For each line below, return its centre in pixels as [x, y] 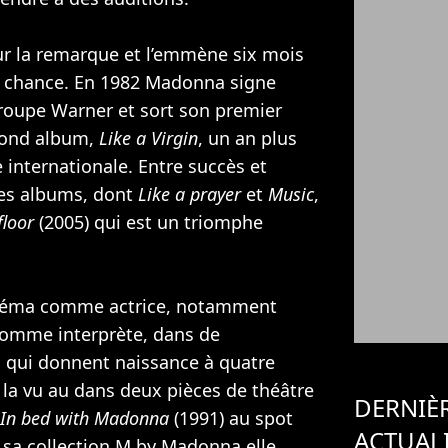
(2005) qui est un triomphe [148, 222]
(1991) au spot [231, 418]
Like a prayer [192, 194]
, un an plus [247, 138]
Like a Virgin [148, 138]
